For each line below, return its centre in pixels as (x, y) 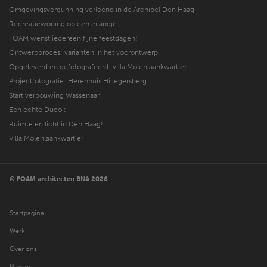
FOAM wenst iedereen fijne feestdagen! (73, 38)
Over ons (23, 249)
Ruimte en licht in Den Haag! (56, 124)
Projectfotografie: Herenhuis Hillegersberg (78, 81)
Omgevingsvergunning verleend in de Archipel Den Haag (102, 9)
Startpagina (27, 213)
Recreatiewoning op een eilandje (63, 24)
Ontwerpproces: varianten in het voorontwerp (83, 52)
